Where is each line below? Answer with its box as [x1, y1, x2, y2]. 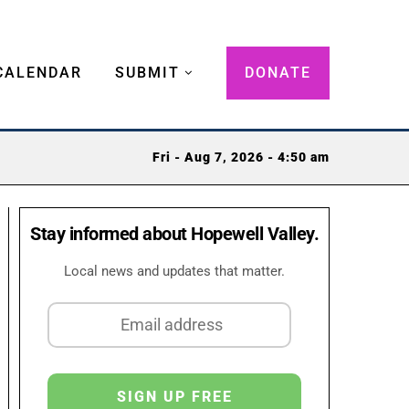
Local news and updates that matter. [64, 262, 285, 279]
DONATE [245, 63, 311, 81]
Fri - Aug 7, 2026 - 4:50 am [152, 150, 330, 166]
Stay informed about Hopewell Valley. [30, 222, 319, 245]
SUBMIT [115, 63, 180, 81]
